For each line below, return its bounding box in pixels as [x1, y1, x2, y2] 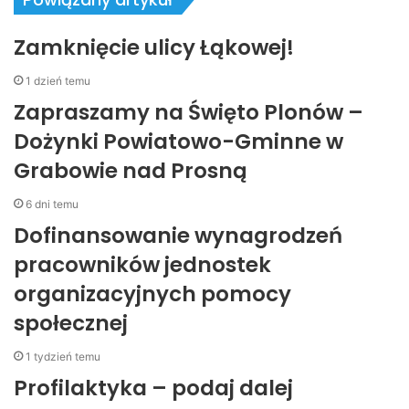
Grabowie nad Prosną [14, 156, 247, 185]
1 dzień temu [26, 74, 90, 88]
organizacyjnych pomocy [14, 279, 291, 309]
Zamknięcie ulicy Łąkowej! [14, 33, 294, 62]
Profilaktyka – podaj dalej [14, 373, 293, 403]
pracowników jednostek [14, 250, 271, 279]
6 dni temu [26, 197, 79, 211]
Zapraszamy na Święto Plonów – [14, 98, 363, 127]
